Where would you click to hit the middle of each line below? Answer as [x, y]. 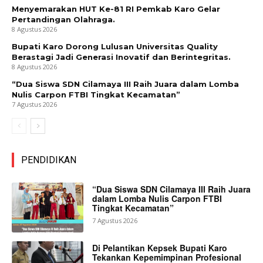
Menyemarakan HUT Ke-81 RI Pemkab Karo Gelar [116, 9]
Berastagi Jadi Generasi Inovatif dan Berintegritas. [121, 57]
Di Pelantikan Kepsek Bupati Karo [160, 248]
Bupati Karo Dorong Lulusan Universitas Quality [115, 46]
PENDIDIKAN [49, 160]
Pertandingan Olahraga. [63, 19]
